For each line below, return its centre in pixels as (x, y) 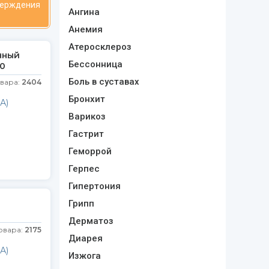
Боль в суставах (104, 82)
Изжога (84, 256)
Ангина (84, 12)
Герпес (84, 169)
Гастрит (86, 134)
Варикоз (87, 116)
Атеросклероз (100, 47)
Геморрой (90, 151)
